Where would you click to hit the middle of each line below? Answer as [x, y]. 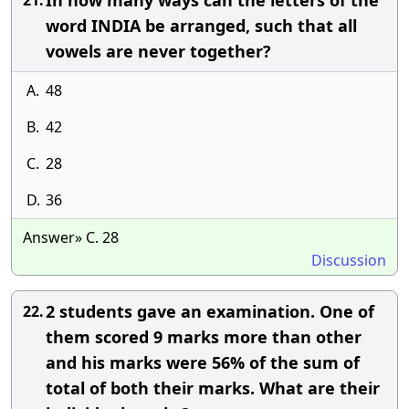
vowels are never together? [158, 51]
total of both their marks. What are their [213, 388]
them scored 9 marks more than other [204, 337]
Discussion [349, 260]
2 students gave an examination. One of [210, 311]
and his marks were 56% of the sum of [203, 362]
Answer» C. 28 [71, 237]
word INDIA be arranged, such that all [201, 26]
